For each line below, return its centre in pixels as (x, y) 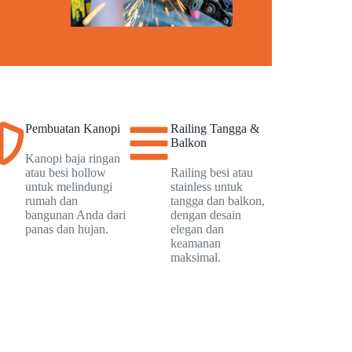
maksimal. (195, 258)
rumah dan (51, 201)
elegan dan (197, 229)
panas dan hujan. (67, 229)
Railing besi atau (211, 173)
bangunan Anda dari (75, 215)
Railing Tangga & (214, 129)
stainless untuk (206, 187)
